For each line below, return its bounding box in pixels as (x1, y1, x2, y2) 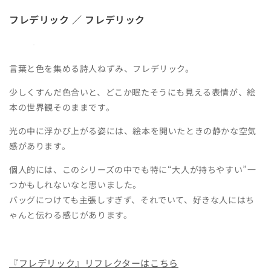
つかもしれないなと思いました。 (9, 178, 142, 191)
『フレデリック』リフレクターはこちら (9, 256, 178, 270)
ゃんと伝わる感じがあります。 (9, 209, 132, 221)
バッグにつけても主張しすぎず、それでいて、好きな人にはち (9, 194, 255, 206)
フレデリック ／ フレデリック (9, 12, 145, 27)
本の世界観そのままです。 (9, 101, 115, 114)
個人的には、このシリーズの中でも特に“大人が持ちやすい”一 (9, 163, 256, 176)
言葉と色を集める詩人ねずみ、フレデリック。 (9, 62, 194, 75)
